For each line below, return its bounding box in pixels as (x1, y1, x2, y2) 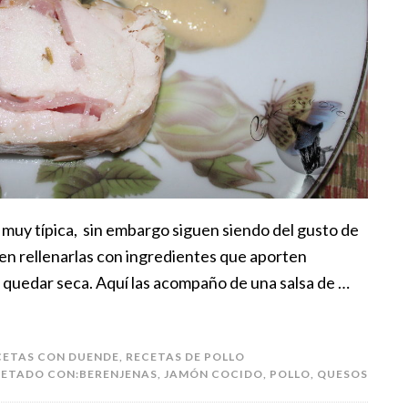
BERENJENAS (79, 366, 158, 381)
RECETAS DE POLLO (126, 349, 245, 363)
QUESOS (317, 366, 368, 381)
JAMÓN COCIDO (164, 366, 263, 381)
